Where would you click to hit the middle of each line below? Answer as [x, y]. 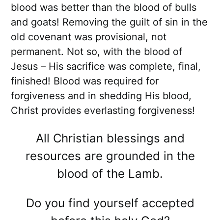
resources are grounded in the [110, 156]
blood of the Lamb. [110, 174]
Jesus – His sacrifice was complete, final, [106, 67]
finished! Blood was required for [85, 81]
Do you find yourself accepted [110, 203]
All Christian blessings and [110, 138]
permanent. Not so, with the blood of [97, 52]
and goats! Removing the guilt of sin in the [110, 22]
